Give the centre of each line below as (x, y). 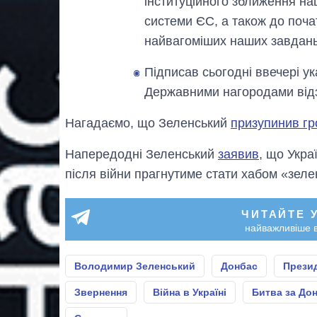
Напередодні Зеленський (142, 154)
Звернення (101, 292)
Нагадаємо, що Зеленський (148, 123)
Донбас (239, 266)
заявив (238, 154)
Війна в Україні (190, 292)
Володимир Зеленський (135, 266)
